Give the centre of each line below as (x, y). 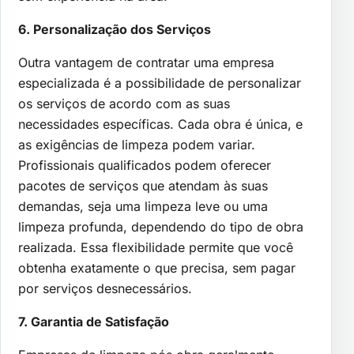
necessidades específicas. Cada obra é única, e (160, 124)
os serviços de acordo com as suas (124, 103)
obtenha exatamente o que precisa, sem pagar (157, 267)
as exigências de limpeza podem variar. (137, 144)
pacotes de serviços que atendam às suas (143, 185)
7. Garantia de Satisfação (94, 321)
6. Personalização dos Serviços (115, 29)
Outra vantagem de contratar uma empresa (146, 62)
